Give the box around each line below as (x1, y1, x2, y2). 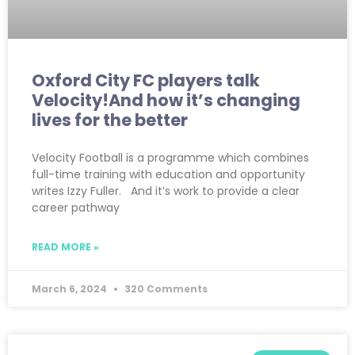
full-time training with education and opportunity (32, 166, 305, 182)
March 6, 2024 (32, 281, 109, 296)
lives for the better (32, 108, 191, 132)
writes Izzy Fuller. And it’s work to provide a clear (32, 182, 300, 199)
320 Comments (122, 281, 208, 296)
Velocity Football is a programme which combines (32, 149, 309, 166)
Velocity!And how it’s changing (32, 88, 300, 112)
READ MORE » (32, 239, 99, 254)
